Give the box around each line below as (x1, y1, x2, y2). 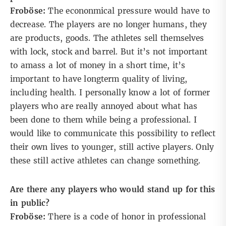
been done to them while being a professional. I (10, 115, 197, 125)
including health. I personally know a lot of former (10, 88, 210, 98)
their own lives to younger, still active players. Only (10, 142, 214, 152)
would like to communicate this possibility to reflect (10, 129, 216, 139)
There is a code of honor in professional (45, 212, 206, 222)
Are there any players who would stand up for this (10, 185, 215, 195)
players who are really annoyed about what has (10, 101, 198, 111)
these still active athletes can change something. (10, 156, 201, 166)
